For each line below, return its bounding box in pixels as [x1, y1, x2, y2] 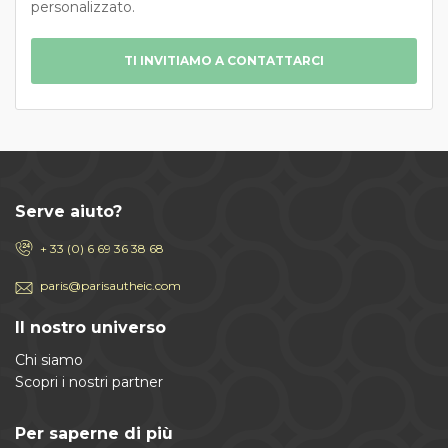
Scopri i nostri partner [15, 372, 163, 391]
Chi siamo [15, 350, 83, 369]
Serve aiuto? [15, 201, 122, 221]
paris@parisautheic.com [40, 277, 181, 293]
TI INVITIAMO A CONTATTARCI [124, 52, 324, 68]
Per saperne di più [15, 423, 173, 443]
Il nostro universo [15, 317, 166, 337]
